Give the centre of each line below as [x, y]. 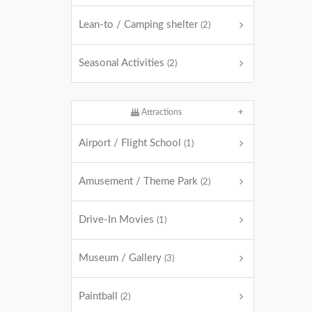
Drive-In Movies [118, 220]
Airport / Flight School [131, 143]
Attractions [161, 112]
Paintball [100, 296]
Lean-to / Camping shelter [140, 25]
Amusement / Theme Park [140, 181]
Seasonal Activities [123, 63]
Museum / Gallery [122, 258]
